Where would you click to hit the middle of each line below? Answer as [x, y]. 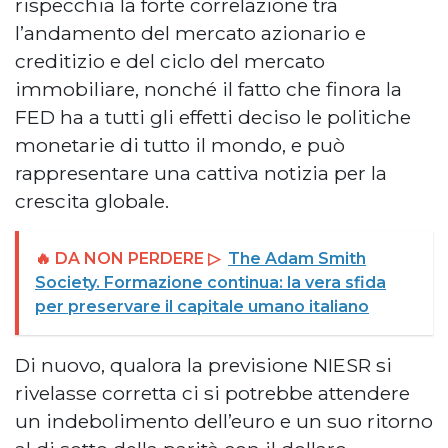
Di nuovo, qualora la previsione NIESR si [203, 365]
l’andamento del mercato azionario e [190, 33]
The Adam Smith [297, 259]
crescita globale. [92, 201]
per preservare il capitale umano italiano [202, 307]
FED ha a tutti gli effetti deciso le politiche [213, 117]
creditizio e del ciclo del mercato [170, 61]
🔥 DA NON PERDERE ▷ [127, 259]
